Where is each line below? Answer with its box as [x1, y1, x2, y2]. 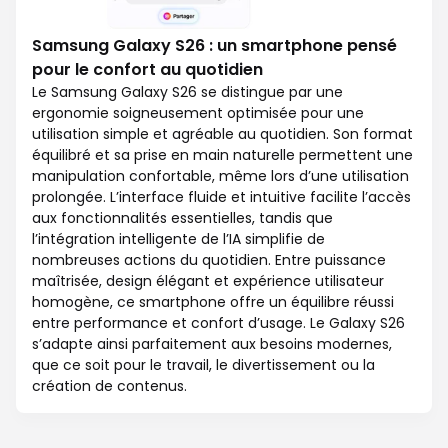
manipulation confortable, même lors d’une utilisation [32, 166, 409, 187]
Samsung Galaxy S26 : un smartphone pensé [32, 34, 397, 58]
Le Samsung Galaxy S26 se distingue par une [32, 82, 343, 103]
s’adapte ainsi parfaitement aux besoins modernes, [32, 334, 392, 355]
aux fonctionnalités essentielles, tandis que [32, 208, 333, 229]
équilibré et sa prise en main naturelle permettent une [32, 145, 413, 166]
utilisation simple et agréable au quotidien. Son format [32, 124, 413, 145]
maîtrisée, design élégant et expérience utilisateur [32, 271, 384, 292]
